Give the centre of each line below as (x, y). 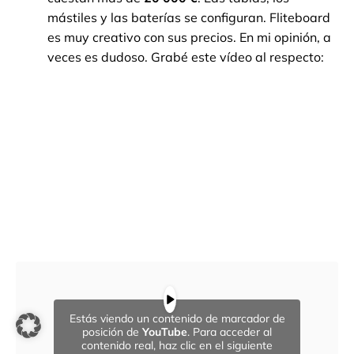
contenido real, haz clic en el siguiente (177, 345)
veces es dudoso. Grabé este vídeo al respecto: (186, 57)
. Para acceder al (230, 331)
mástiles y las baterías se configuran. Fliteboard (189, 18)
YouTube (165, 331)
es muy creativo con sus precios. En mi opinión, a (189, 38)
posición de (112, 331)
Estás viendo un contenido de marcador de (177, 318)
